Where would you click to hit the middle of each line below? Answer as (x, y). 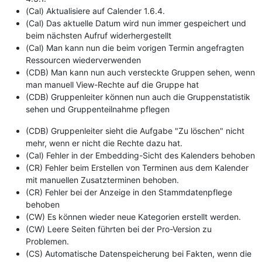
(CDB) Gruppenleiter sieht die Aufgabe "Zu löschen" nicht (135, 130)
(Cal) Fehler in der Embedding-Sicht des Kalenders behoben (140, 155)
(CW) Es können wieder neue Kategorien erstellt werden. (133, 216)
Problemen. (47, 241)
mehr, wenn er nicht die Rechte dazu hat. (104, 143)
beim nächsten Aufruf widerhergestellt (99, 35)
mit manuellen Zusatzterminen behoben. (102, 180)
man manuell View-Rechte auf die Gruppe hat (112, 84)
